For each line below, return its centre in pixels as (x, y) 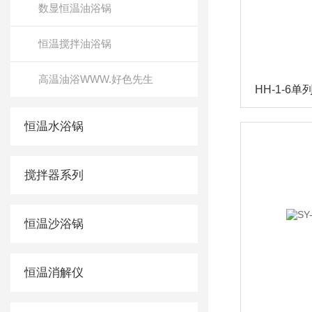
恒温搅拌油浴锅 (75, 44)
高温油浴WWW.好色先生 (96, 79)
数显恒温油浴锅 (75, 8)
